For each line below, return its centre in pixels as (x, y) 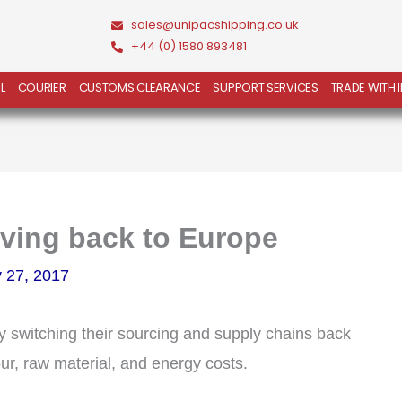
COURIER (42, 87)
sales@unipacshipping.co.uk (214, 25)
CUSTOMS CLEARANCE (140, 87)
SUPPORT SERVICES (266, 87)
